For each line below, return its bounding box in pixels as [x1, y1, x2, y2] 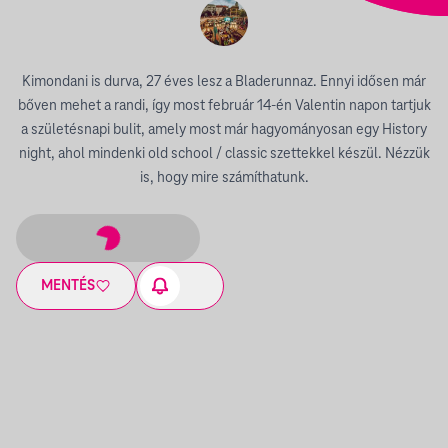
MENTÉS [41, 278, 95, 294]
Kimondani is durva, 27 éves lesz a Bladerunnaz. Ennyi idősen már [22, 74, 426, 90]
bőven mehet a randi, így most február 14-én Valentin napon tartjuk [17, 98, 431, 114]
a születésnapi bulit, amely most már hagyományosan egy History [21, 122, 427, 138]
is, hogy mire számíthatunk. [139, 170, 309, 186]
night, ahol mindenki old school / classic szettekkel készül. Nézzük [18, 146, 430, 162]
